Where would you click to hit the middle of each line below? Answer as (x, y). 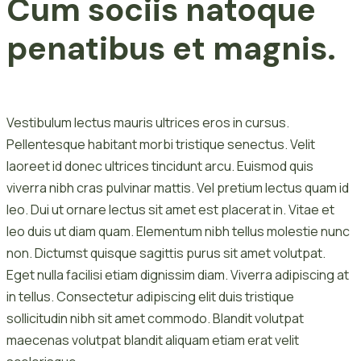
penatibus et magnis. (171, 48)
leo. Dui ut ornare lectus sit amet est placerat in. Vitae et (170, 209)
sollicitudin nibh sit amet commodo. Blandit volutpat (155, 318)
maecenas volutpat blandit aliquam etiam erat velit (153, 340)
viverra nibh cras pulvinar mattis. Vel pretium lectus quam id (178, 187)
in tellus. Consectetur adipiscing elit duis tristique (150, 296)
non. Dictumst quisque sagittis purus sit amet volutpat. (166, 253)
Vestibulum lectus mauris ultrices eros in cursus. (148, 122)
